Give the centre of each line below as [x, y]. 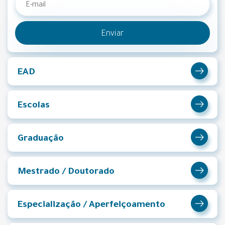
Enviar [113, 34]
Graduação [41, 139]
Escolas [34, 106]
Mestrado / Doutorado [66, 172]
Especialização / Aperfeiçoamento [91, 205]
